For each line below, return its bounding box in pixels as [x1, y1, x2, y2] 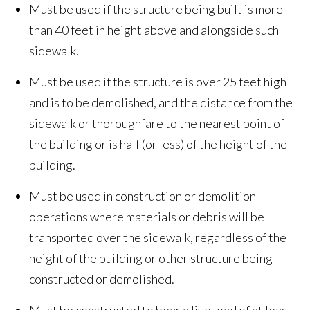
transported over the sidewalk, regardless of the [29, 230, 287, 246]
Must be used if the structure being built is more [29, 1, 284, 17]
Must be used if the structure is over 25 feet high [29, 74, 287, 90]
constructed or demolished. [29, 271, 175, 287]
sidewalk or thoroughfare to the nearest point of [29, 116, 285, 131]
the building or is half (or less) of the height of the [29, 136, 288, 152]
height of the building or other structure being [29, 250, 273, 266]
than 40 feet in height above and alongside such [29, 22, 280, 38]
